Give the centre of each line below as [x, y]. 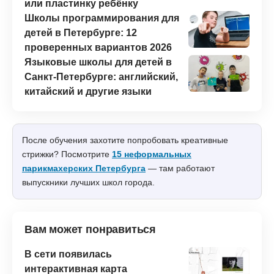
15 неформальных [152, 154]
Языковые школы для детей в [98, 62]
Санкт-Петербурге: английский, [101, 76]
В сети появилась [68, 254]
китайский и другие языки [88, 91]
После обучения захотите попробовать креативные [125, 140]
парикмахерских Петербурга [84, 168]
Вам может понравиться [91, 229]
